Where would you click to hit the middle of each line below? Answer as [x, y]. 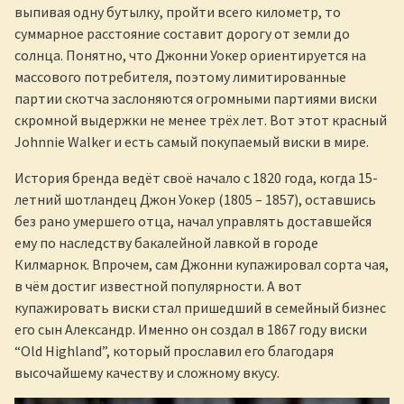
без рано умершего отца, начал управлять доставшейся [193, 221]
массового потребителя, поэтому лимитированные [180, 77]
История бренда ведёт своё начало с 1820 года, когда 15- [196, 178]
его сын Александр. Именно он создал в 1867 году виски [191, 330]
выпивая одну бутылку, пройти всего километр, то [178, 12]
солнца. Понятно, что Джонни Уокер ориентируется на [190, 55]
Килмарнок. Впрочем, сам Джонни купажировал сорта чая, [202, 265]
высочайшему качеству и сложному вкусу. [147, 373]
